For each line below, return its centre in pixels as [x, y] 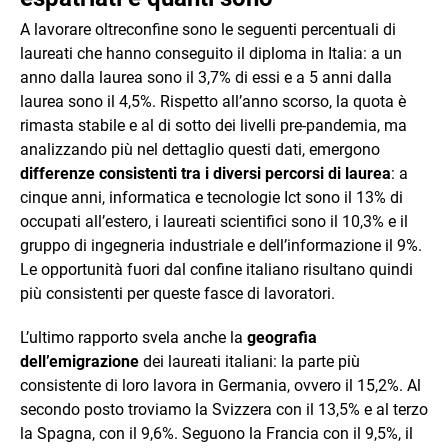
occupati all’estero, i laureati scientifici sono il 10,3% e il [214, 221]
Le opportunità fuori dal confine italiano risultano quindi [216, 269]
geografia [280, 337]
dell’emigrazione [79, 361]
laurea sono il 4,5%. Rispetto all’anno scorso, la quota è [213, 101]
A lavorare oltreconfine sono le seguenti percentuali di [208, 29]
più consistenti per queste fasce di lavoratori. [177, 293]
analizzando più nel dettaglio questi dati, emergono [200, 149]
